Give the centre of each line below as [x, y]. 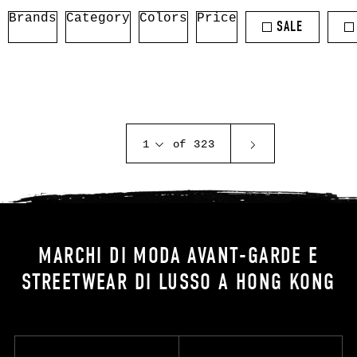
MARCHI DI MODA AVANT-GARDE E [178, 255]
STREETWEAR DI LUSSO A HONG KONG [178, 282]
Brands [33, 18]
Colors [164, 18]
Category [98, 18]
